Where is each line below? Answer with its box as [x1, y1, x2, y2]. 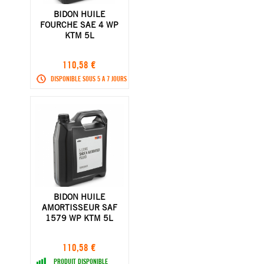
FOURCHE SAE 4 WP [40, 19, 119, 30]
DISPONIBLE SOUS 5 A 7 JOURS [50, 74, 127, 83]
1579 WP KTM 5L [45, 212, 114, 223]
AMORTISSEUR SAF [41, 202, 117, 213]
